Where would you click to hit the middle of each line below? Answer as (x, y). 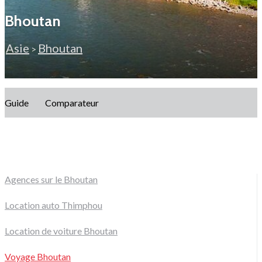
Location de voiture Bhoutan (61, 230)
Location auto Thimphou (54, 205)
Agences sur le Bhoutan (51, 179)
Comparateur (72, 102)
